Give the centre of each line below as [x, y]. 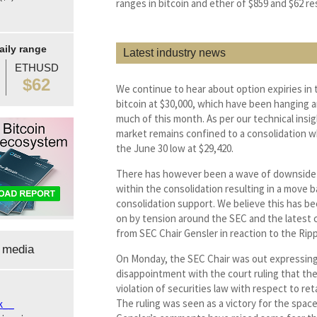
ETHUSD [36, 68]
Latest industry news [174, 53]
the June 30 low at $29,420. [175, 149]
